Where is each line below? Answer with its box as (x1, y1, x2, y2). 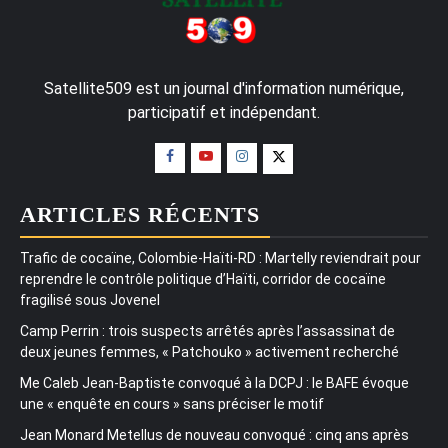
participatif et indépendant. (128, 102, 320, 122)
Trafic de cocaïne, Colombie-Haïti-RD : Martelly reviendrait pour (20, 249, 421, 266)
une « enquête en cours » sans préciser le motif (20, 395, 324, 412)
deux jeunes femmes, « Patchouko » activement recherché (20, 343, 399, 360)
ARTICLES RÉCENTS (20, 201, 260, 227)
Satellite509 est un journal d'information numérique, (44, 78, 404, 98)
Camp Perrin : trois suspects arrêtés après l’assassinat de (20, 322, 395, 339)
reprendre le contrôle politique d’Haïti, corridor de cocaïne (20, 270, 386, 287)
